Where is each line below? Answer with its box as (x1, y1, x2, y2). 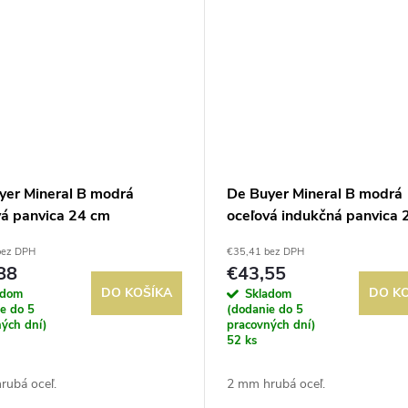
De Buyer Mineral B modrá (226, 184, 403, 205)
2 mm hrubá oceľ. (226, 375, 325, 393)
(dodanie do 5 (226, 301, 303, 319)
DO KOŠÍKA (100, 284, 172, 302)
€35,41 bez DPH (226, 245, 304, 260)
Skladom (244, 286, 291, 303)
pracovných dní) (226, 317, 316, 334)
